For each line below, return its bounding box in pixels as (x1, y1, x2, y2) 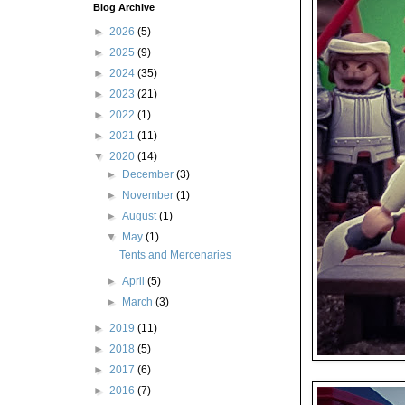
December (121, 168, 176, 181)
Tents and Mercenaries (119, 249, 232, 261)
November (121, 189, 176, 202)
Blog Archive (92, 2, 155, 13)
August (121, 210, 159, 222)
